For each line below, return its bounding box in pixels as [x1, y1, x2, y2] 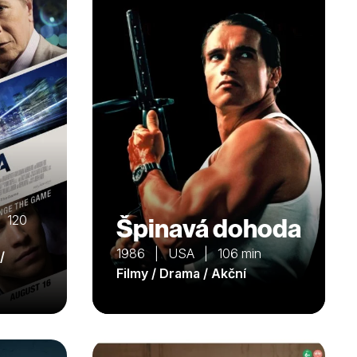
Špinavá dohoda [116, 211, 301, 244]
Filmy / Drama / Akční [116, 265, 246, 281]
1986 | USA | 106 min [116, 245, 261, 261]
